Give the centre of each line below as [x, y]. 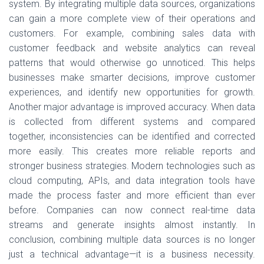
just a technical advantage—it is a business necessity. [132, 254]
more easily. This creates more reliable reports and [132, 151]
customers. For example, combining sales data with [132, 33]
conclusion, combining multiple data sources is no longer [132, 240]
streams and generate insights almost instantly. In [132, 225]
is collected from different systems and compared [132, 122]
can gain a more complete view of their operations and [132, 19]
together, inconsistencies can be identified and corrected [132, 136]
